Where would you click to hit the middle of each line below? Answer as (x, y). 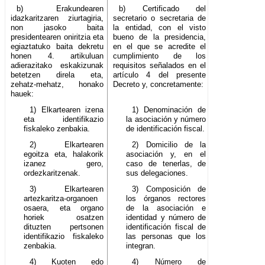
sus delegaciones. (157, 173)
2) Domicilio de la (169, 145)
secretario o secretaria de (160, 18)
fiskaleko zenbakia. (57, 129)
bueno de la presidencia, (160, 37)
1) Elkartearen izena (67, 110)
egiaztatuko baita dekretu (57, 47)
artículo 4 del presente (160, 75)
